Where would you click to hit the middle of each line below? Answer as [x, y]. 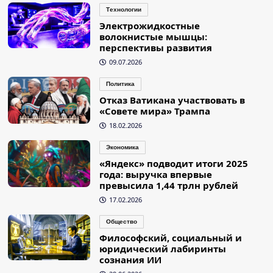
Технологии [123, 10]
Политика [120, 84]
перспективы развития [155, 48]
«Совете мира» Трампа [154, 111]
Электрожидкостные [149, 26]
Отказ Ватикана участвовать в [172, 100]
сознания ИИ [130, 260]
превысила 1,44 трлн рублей [168, 186]
